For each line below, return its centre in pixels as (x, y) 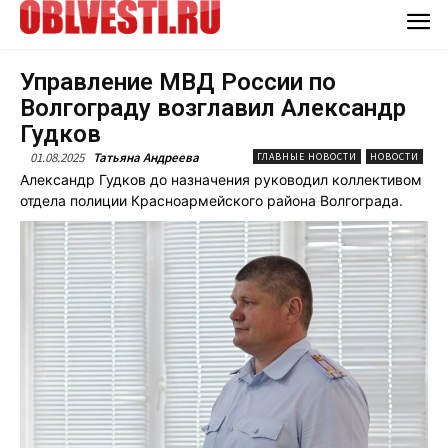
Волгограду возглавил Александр (213, 107)
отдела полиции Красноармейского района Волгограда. (211, 200)
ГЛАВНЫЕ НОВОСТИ (307, 156)
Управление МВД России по (178, 81)
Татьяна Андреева (146, 157)
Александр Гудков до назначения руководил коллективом (221, 179)
